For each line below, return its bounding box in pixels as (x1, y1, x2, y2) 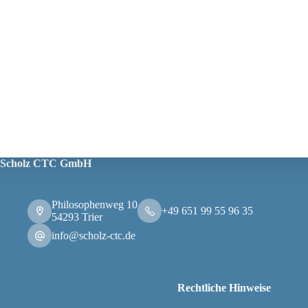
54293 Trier (52, 211, 102, 223)
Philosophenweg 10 (52, 199, 137, 210)
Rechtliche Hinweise (177, 282, 272, 294)
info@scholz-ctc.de (52, 229, 135, 241)
